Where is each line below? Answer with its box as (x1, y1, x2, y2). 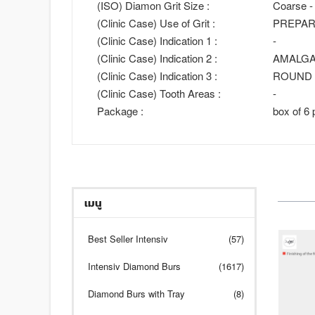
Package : (97, 103, 143, 118)
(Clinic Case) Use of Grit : (97, 15, 215, 30)
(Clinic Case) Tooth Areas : (97, 85, 221, 101)
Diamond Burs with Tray (88, 286, 185, 300)
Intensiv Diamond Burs (88, 259, 181, 273)
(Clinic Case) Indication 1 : (97, 32, 217, 48)
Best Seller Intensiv (88, 231, 168, 245)
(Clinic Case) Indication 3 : (97, 67, 217, 83)
